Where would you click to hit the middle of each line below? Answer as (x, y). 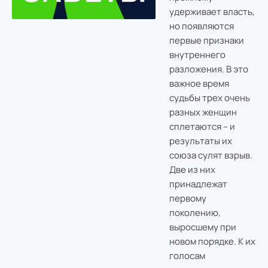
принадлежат (198, 184)
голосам (187, 256)
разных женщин (203, 112)
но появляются (201, 26)
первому (188, 199)
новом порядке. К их (212, 242)
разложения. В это (208, 69)
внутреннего (197, 55)
